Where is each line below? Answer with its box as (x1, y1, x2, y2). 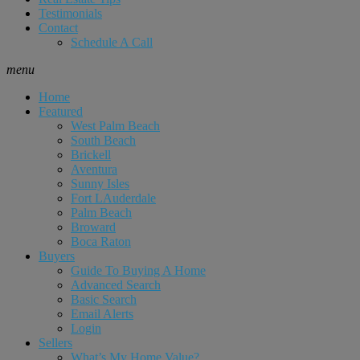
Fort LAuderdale (71, 191, 156, 205)
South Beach (71, 133, 136, 147)
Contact (39, 21, 78, 35)
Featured (39, 104, 83, 118)
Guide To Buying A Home (71, 264, 206, 277)
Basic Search (71, 292, 137, 306)
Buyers (39, 249, 75, 263)
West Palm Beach (71, 119, 160, 133)
